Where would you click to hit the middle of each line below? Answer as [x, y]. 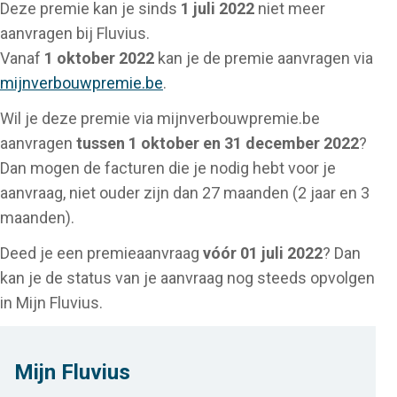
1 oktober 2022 [99, 58]
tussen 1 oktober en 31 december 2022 [218, 143]
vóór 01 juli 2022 [263, 253]
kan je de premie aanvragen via [264, 58]
